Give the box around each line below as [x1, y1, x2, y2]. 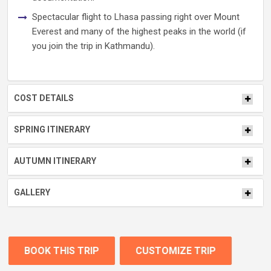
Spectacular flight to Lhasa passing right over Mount [32, 11, 240, 22]
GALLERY [14, 188, 50, 197]
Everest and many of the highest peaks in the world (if [32, 26, 246, 37]
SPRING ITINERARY [14, 125, 90, 134]
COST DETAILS [14, 93, 74, 103]
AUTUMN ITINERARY [14, 156, 96, 166]
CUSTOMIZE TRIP [135, 245, 216, 256]
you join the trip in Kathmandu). [32, 41, 155, 51]
